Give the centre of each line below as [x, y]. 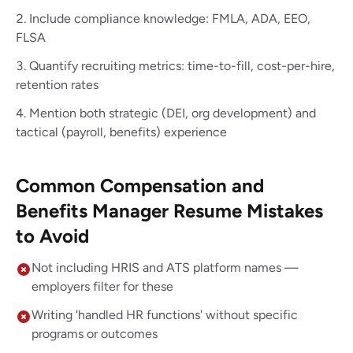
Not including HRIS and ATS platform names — [165, 268]
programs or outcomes [95, 334]
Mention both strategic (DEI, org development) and [173, 113]
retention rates [57, 85]
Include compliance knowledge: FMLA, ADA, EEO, [170, 19]
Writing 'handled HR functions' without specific [165, 315]
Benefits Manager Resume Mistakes [169, 211]
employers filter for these [102, 286]
